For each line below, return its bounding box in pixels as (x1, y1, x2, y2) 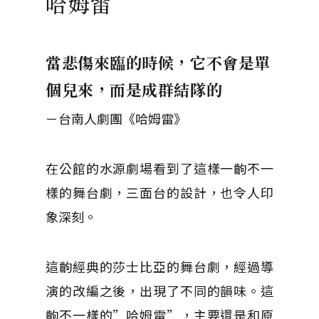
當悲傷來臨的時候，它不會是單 (46, 51, 271, 73)
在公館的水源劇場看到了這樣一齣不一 (46, 159, 273, 177)
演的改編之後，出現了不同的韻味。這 (46, 281, 273, 300)
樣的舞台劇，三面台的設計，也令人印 (46, 183, 273, 202)
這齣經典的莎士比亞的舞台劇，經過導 (46, 257, 273, 276)
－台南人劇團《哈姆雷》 (46, 109, 187, 127)
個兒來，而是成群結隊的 (46, 78, 223, 100)
